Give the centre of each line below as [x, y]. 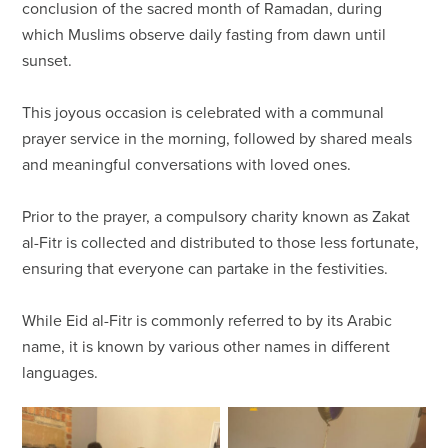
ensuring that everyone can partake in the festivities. [205, 268]
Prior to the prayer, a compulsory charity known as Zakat [216, 216]
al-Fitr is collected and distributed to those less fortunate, [221, 242]
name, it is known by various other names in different [206, 346]
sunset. [47, 60]
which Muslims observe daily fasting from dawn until [204, 34]
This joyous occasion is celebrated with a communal [203, 112]
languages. [60, 372]
